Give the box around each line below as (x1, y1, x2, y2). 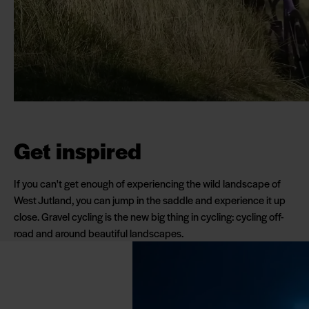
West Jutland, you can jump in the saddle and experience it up (14, 192, 286, 207)
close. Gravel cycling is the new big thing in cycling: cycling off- (14, 209, 284, 223)
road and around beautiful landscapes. (14, 226, 183, 240)
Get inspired (14, 134, 141, 166)
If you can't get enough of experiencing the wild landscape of (14, 176, 281, 190)
